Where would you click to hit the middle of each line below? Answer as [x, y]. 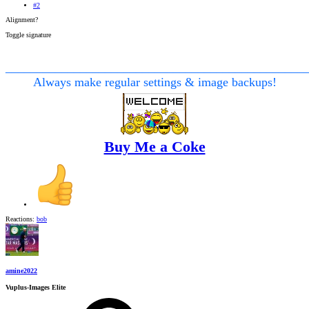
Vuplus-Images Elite [36, 287]
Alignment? [22, 20]
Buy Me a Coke [154, 147]
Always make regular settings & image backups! [154, 82]
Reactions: [20, 219]
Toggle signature [28, 35]
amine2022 [21, 270]
